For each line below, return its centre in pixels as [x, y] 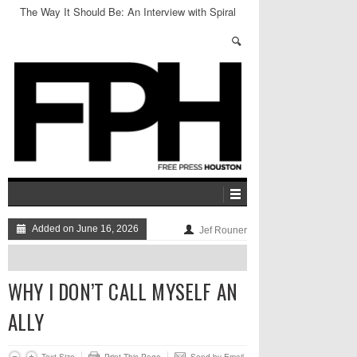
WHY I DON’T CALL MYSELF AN [123, 291]
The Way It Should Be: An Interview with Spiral [127, 12]
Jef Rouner [223, 230]
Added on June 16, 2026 [84, 229]
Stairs [127, 26]
